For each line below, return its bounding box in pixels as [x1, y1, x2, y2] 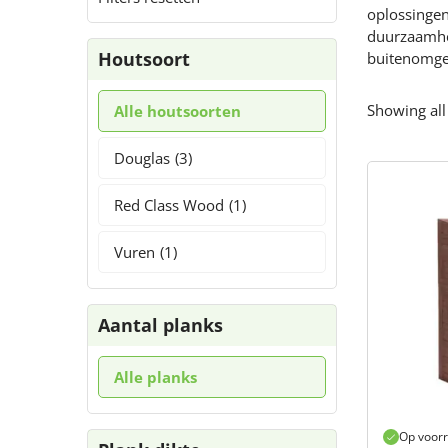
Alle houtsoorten [114, 101, 241, 121]
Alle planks [114, 367, 197, 387]
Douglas [114, 148, 170, 168]
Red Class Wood [114, 195, 224, 215]
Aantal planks [98, 313, 223, 337]
